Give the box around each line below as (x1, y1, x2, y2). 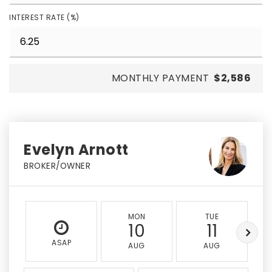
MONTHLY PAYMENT (111, 71, 209, 85)
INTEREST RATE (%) (9, 12, 80, 22)
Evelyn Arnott (24, 140, 129, 160)
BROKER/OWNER (24, 160, 90, 172)
